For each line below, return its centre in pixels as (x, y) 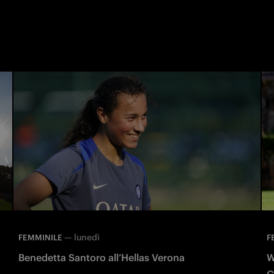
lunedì (87, 237)
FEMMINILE (40, 237)
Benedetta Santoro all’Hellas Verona (102, 257)
